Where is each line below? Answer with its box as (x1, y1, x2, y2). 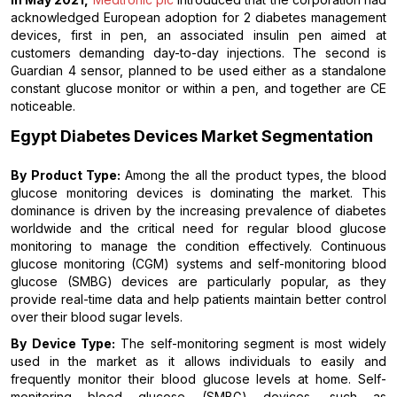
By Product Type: (11, 167, 126, 183)
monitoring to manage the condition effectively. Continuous (11, 238, 386, 254)
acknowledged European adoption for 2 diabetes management (11, 10, 386, 26)
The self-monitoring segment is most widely (120, 336, 386, 352)
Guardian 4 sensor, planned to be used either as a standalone (11, 63, 386, 79)
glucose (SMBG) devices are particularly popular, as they (11, 274, 386, 290)
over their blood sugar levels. (11, 309, 183, 325)
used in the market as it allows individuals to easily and (11, 354, 386, 370)
